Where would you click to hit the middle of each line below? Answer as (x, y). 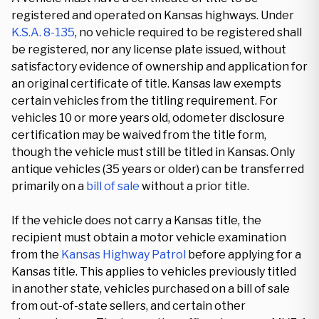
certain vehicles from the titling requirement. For (145, 101)
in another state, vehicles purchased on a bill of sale (151, 289)
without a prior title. (194, 186)
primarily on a (49, 186)
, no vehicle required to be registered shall (188, 32)
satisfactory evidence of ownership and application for (159, 67)
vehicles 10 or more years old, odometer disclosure (148, 118)
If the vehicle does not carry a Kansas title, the (136, 220)
